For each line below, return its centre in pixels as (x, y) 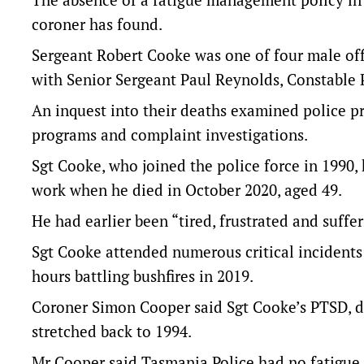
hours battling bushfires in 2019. (143, 276)
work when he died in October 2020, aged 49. (187, 190)
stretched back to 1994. (112, 331)
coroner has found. (97, 24)
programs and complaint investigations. (170, 134)
